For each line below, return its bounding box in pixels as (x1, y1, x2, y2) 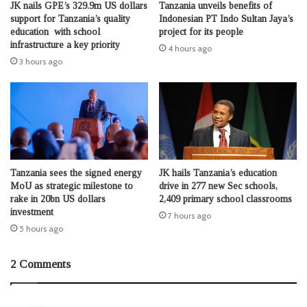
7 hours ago (168, 210, 211, 221)
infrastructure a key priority (10, 39, 120, 50)
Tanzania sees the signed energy (10, 168, 142, 179)
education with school (10, 26, 100, 37)
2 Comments (10, 258, 71, 271)
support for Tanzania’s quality (10, 13, 130, 24)
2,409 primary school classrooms (159, 194, 292, 205)
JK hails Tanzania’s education (159, 168, 277, 179)
